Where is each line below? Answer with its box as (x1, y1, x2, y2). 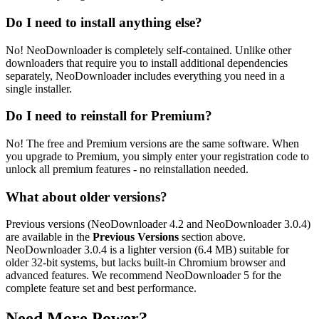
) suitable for (233, 244, 289, 256)
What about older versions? (6, 189, 167, 204)
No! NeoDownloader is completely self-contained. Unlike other (6, 43, 291, 56)
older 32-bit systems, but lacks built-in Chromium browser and (6, 256, 286, 269)
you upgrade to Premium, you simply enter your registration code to (6, 150, 309, 163)
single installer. (6, 82, 72, 95)
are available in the (6, 231, 93, 244)
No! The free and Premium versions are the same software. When (6, 137, 299, 150)
